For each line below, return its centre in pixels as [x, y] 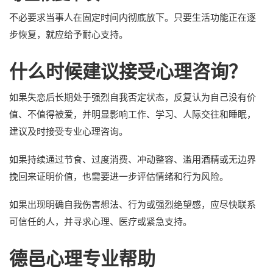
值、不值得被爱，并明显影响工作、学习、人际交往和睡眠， [133, 114]
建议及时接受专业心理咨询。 [69, 131]
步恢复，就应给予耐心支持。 [69, 34]
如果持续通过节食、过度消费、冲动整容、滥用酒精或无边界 [133, 159]
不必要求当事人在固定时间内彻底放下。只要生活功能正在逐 [133, 17]
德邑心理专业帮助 [82, 258]
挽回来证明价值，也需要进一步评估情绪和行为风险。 [119, 176]
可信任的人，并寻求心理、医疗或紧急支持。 [101, 221]
